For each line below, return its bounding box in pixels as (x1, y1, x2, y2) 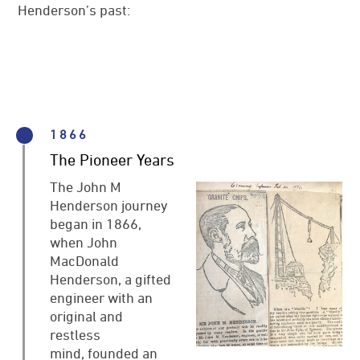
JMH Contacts (27, 67, 108, 84)
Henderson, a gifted (50, 270, 172, 287)
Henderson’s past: (18, 2, 131, 18)
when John (50, 233, 118, 250)
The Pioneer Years (50, 150, 175, 170)
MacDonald (50, 252, 120, 268)
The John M (50, 178, 122, 194)
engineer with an (50, 288, 153, 305)
